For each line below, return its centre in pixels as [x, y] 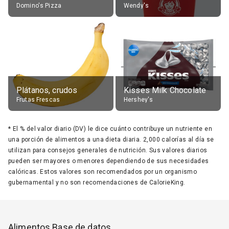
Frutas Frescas [38, 99]
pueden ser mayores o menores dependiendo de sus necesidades [109, 161]
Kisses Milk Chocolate [165, 90]
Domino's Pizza [39, 5]
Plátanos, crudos [47, 90]
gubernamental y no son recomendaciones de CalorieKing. [97, 182]
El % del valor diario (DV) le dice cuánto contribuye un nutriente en [112, 129]
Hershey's [139, 99]
